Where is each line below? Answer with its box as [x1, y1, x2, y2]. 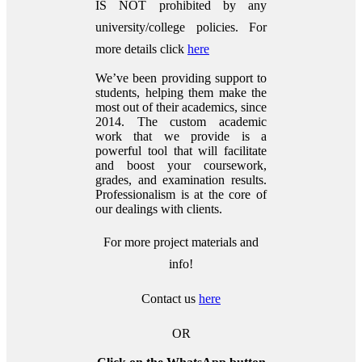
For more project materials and [103, 234, 259, 249]
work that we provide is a [95, 128, 267, 143]
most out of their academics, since [95, 99, 267, 114]
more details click [95, 41, 187, 56]
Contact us [141, 291, 199, 305]
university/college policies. [95, 19, 249, 34]
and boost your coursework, [95, 158, 267, 172]
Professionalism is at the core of [95, 187, 267, 201]
